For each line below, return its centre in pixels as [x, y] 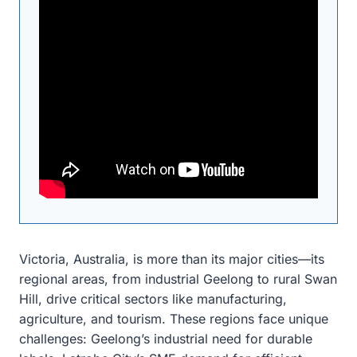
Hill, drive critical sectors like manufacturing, [153, 298]
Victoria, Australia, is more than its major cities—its [172, 259]
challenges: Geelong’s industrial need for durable [166, 338]
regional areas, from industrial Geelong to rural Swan [178, 279]
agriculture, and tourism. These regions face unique [174, 318]
